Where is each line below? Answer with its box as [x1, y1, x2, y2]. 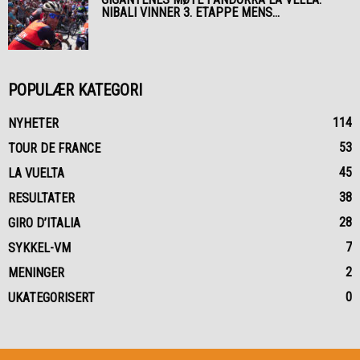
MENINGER [8, 265, 64, 281]
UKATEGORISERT [8, 290, 95, 306]
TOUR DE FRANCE [8, 141, 100, 157]
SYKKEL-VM [8, 240, 71, 256]
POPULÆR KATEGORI [8, 80, 142, 100]
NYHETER [8, 116, 59, 132]
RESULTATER [8, 190, 75, 207]
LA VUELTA [8, 166, 64, 182]
